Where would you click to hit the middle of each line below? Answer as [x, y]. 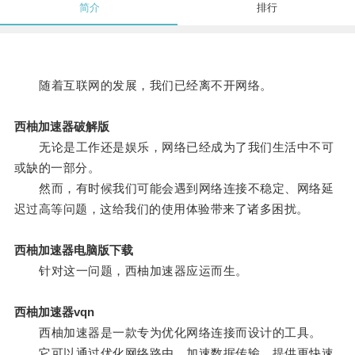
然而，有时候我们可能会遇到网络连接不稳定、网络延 [174, 189]
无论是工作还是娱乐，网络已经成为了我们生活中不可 [174, 147]
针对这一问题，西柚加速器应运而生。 [131, 271]
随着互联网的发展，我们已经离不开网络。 [143, 86]
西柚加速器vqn [54, 312]
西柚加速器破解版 [61, 127]
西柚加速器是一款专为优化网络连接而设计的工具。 [168, 333]
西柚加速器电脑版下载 [73, 250]
